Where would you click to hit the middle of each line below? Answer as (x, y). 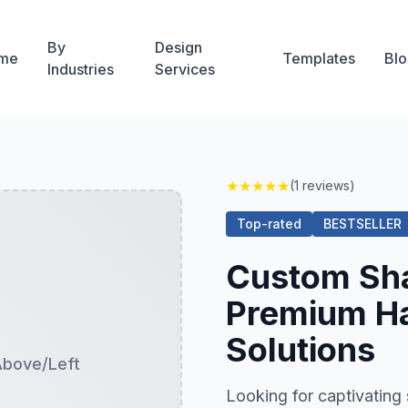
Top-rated (269, 224)
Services (184, 69)
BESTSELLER (362, 224)
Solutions (301, 350)
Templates (318, 58)
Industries (80, 69)
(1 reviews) (322, 185)
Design (178, 47)
